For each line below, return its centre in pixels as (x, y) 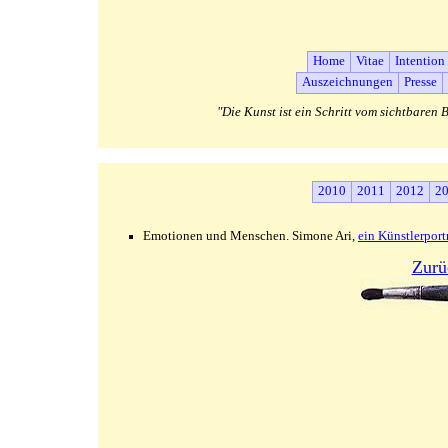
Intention (419, 60)
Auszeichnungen (347, 81)
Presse (420, 81)
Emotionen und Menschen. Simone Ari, (250, 236)
